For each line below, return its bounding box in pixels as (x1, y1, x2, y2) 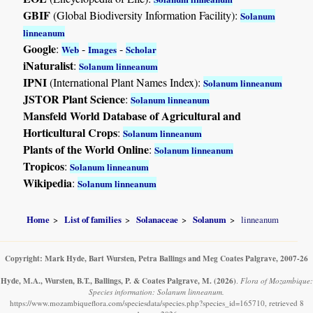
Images (88, 42, 117, 56)
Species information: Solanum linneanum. (89, 286, 224, 298)
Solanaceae (136, 213, 179, 226)
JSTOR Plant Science (23, 90, 126, 107)
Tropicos (23, 157, 65, 174)
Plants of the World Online (23, 140, 150, 157)
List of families (64, 213, 122, 226)
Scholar (126, 42, 157, 56)
